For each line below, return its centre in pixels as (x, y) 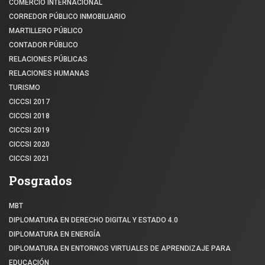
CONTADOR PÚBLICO (43, 45)
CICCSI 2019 (29, 130)
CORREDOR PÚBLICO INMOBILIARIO (67, 16)
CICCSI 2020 (29, 144)
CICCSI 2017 (29, 101)
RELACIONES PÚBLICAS (48, 59)
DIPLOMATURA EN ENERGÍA (55, 234)
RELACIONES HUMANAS (49, 73)
